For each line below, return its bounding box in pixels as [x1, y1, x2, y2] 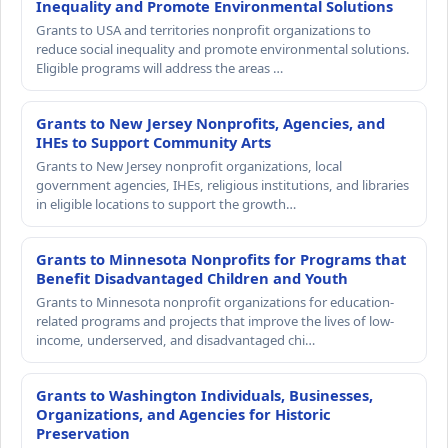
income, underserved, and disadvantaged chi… [36, 331, 315, 350]
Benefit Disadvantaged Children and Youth [36, 268, 348, 289]
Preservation [36, 423, 130, 444]
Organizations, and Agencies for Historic [36, 404, 331, 425]
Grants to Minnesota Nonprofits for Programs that [36, 249, 406, 270]
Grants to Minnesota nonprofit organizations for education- [36, 293, 394, 312]
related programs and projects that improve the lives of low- [36, 312, 394, 331]
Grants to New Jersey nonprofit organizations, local [36, 157, 342, 176]
